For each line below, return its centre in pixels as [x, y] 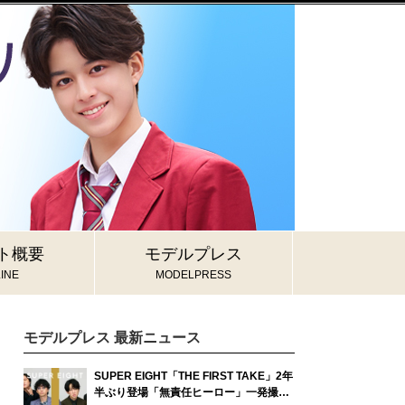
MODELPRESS [193, 275]
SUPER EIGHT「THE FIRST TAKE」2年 [193, 376]
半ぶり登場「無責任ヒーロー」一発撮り [192, 392]
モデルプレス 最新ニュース [112, 338]
